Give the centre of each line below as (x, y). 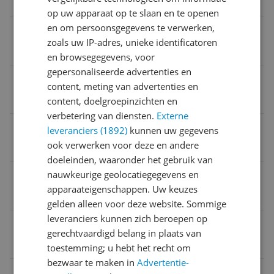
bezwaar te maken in (92, 262)
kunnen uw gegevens (173, 130)
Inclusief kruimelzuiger (69, 127)
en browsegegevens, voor (101, 57)
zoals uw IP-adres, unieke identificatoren (132, 42)
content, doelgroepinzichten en (113, 101)
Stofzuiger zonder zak (66, 51)
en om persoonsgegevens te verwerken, (131, 28)
